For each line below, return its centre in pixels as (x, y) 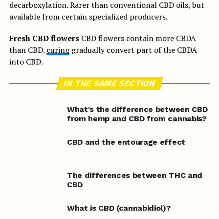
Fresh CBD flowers (44, 38)
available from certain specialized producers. (88, 17)
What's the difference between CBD (137, 109)
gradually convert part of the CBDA (133, 50)
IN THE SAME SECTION (109, 83)
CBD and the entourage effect (126, 142)
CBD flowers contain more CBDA (137, 38)
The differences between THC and (134, 175)
